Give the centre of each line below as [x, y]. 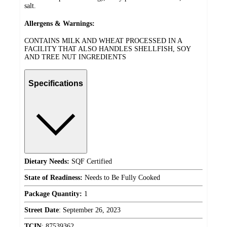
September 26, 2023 [92, 210]
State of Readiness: [53, 178]
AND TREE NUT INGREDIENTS [75, 57]
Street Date [42, 210]
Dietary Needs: [47, 162]
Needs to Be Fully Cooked [121, 178]
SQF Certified [91, 162]
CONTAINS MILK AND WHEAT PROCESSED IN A [103, 41]
